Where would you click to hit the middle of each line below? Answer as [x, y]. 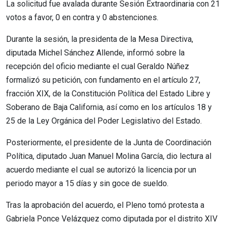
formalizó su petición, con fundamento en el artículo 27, [103, 80]
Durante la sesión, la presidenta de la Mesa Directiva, [100, 39]
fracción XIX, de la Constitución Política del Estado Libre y [108, 93]
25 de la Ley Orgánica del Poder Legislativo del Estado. [104, 121]
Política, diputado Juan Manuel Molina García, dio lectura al [109, 156]
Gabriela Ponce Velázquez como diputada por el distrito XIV [112, 218]
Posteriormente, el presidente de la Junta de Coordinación [109, 142]
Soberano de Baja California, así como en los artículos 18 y [109, 107]
